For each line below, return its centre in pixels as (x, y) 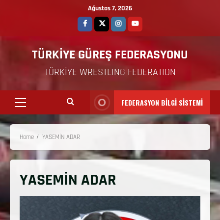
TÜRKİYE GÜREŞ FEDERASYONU (110, 55)
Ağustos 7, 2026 (110, 8)
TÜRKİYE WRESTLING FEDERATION (110, 72)
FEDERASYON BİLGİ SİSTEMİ (162, 102)
